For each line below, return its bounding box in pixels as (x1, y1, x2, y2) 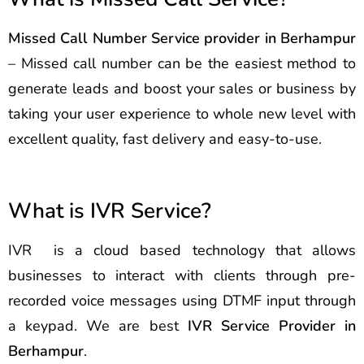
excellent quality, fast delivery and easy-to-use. (8, 129, 322, 149)
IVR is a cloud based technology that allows (8, 240, 356, 260)
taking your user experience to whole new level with (8, 104, 356, 123)
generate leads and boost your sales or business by (8, 79, 356, 98)
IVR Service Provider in (187, 316, 356, 336)
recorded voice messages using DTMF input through (8, 291, 356, 310)
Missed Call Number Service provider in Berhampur (8, 28, 356, 48)
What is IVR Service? (8, 197, 211, 225)
